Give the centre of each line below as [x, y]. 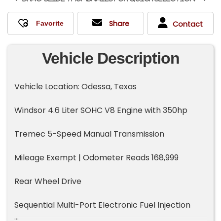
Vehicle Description [110, 58]
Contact [187, 24]
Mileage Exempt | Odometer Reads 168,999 [97, 157]
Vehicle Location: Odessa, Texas [76, 86]
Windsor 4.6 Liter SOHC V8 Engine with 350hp [101, 110]
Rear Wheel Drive [48, 181]
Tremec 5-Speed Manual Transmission [90, 134]
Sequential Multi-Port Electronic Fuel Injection [103, 205]
